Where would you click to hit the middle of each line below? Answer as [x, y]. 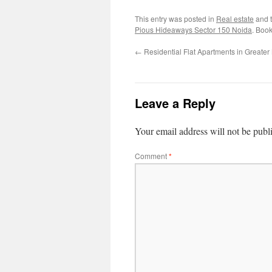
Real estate [235, 19]
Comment [152, 156]
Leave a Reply [175, 103]
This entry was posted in [175, 19]
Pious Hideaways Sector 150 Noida [193, 30]
